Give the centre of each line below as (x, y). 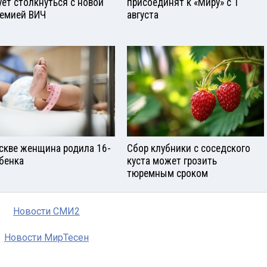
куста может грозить (172, 161)
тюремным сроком (167, 174)
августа (143, 15)
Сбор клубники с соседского (189, 149)
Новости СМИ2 (46, 212)
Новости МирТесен (46, 238)
